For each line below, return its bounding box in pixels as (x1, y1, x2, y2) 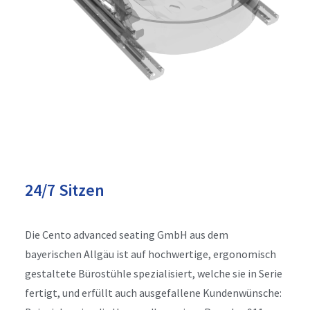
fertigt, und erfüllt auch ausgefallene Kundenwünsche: (25, 286, 282, 300)
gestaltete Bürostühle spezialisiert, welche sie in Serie (25, 266, 282, 280)
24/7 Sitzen (25, 179, 104, 201)
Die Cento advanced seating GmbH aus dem (25, 228, 228, 241)
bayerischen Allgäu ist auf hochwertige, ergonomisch (25, 247, 276, 261)
